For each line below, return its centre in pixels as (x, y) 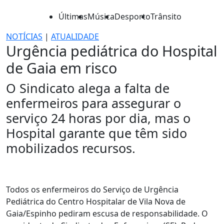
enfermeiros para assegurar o (93, 103)
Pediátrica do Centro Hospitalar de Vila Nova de (96, 201)
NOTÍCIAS (24, 36)
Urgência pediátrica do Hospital (111, 51)
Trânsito (166, 16)
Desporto (132, 16)
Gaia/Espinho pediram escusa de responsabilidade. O (107, 213)
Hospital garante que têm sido (96, 133)
